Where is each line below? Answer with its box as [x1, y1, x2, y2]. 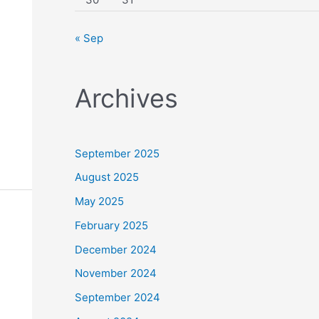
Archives [74, 82, 178, 114]
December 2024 [74, 242, 157, 256]
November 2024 [74, 266, 157, 281]
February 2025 [74, 218, 148, 232]
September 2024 [74, 291, 160, 304]
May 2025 [74, 194, 124, 208]
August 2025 [74, 170, 139, 184]
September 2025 [74, 146, 159, 160]
